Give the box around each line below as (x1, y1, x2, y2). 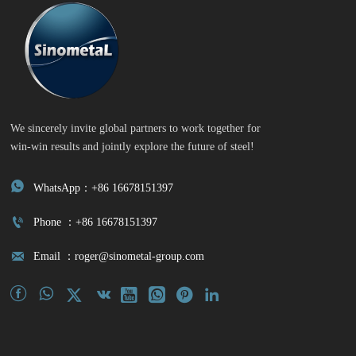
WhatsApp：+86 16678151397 (33, 180, 174, 194)
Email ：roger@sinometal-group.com (33, 250, 205, 263)
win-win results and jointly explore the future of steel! (10, 139, 255, 153)
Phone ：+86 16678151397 (33, 215, 158, 229)
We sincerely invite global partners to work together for (10, 121, 261, 134)
